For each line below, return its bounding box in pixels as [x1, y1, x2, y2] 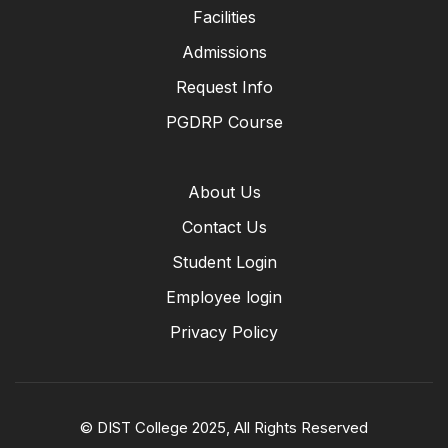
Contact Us [181, 216, 267, 237]
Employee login [166, 286, 282, 307]
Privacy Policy [170, 321, 278, 342]
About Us [187, 181, 261, 202]
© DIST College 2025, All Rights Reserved [80, 417, 368, 437]
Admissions [181, 41, 267, 62]
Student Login [171, 251, 277, 272]
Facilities [192, 6, 256, 27]
